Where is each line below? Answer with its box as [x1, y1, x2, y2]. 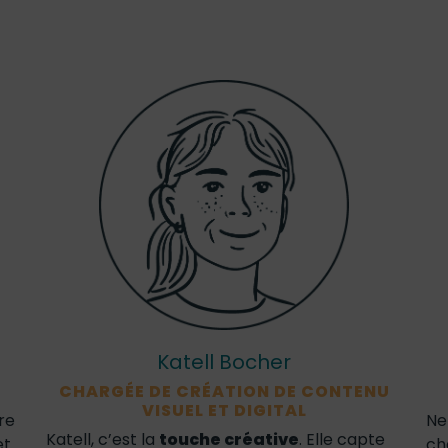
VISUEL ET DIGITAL [141, 399, 307, 422]
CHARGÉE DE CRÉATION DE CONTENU [58, 380, 390, 403]
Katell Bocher [157, 348, 291, 376]
